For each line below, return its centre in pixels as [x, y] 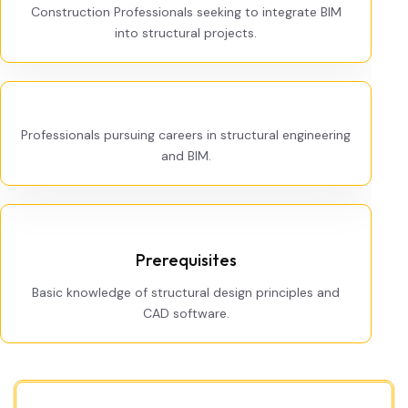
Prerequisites [186, 260]
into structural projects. [186, 33]
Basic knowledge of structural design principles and [186, 292]
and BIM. [186, 156]
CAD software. [186, 313]
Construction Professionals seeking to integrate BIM [186, 12]
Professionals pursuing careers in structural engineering [186, 135]
